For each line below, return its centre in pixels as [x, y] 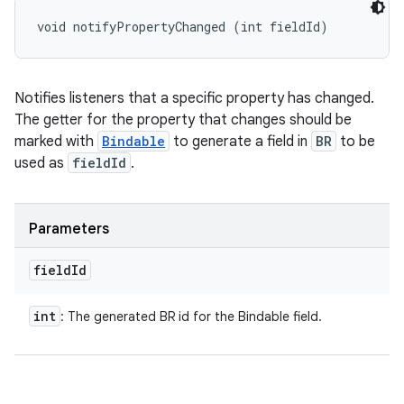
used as [41, 163]
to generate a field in [240, 142]
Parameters [69, 229]
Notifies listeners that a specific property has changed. [194, 98]
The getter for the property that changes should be [183, 120]
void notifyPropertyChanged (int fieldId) [183, 27]
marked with [56, 142]
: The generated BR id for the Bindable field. [191, 317]
